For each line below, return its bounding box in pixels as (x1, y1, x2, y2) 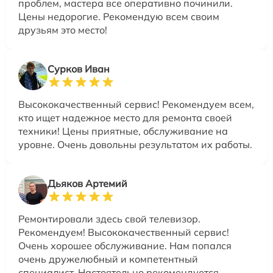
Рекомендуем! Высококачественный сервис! (18, 226, 229, 238)
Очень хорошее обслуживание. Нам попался (18, 239, 232, 252)
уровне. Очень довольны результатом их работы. (18, 138, 252, 151)
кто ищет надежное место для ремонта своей (18, 112, 232, 124)
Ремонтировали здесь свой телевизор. (18, 213, 200, 225)
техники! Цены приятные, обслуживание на (18, 125, 228, 137)
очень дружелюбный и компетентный (18, 253, 198, 265)
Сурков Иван (48, 63, 110, 75)
